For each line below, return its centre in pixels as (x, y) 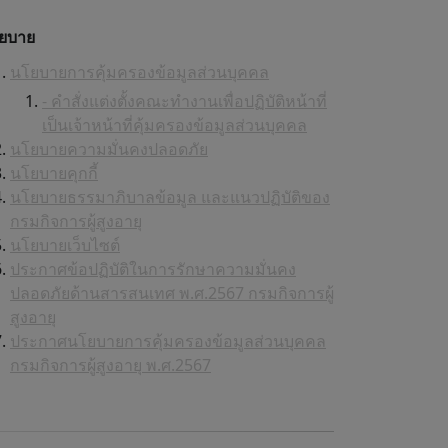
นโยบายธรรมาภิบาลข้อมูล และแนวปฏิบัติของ (170, 197)
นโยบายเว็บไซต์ (65, 245)
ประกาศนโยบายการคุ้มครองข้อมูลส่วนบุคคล (168, 341)
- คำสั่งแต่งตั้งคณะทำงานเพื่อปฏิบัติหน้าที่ (184, 101)
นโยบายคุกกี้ (54, 173)
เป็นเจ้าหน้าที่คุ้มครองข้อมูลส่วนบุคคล (174, 125)
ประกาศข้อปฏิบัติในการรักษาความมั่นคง (153, 269)
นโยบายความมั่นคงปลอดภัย (109, 149)
